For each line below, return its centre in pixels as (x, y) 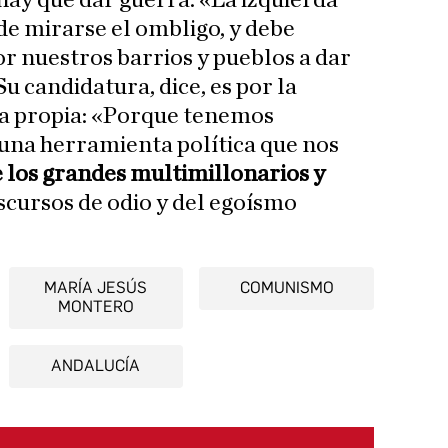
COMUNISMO (286, 288)
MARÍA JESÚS (96, 288)
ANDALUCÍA (96, 366)
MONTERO (95, 307)
